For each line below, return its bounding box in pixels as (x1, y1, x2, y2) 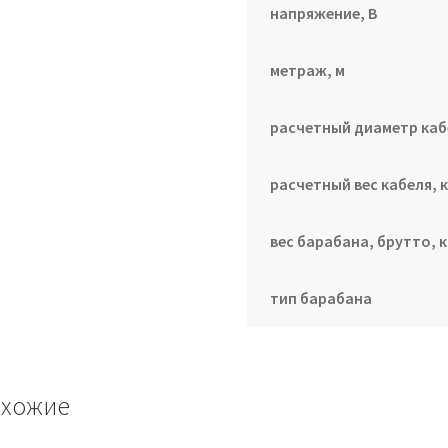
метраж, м (269, 59, 345, 80)
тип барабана (269, 287, 372, 308)
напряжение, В (269, 2, 377, 23)
